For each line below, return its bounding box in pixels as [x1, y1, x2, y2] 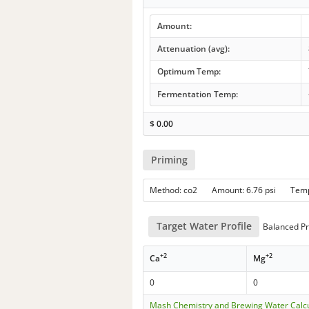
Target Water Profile [156, 219, 252, 233]
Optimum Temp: [157, 65, 221, 77]
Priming [150, 153, 188, 167]
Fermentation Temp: [157, 88, 238, 100]
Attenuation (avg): [157, 42, 230, 54]
